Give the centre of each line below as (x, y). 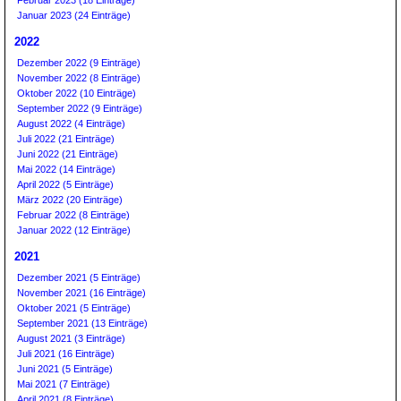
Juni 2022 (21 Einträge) (68, 154)
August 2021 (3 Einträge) (71, 338)
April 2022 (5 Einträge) (65, 184)
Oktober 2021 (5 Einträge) (74, 308)
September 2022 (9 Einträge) (80, 108)
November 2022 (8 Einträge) (79, 78)
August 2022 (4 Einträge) (71, 124)
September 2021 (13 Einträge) (82, 323)
